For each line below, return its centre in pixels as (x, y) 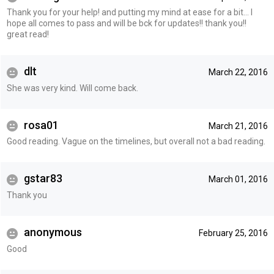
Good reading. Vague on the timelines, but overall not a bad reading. (136, 142)
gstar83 (42, 179)
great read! (28, 35)
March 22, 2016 (238, 72)
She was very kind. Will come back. (72, 88)
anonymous (51, 232)
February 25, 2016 (233, 233)
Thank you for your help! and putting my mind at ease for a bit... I (129, 13)
